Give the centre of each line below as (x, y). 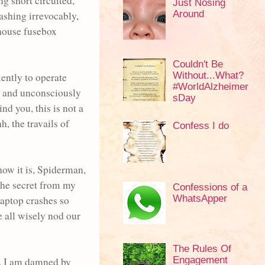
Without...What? (208, 75)
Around (188, 14)
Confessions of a (210, 188)
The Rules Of (202, 249)
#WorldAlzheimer (210, 86)
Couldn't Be (198, 64)
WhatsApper (200, 199)
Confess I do (201, 126)
